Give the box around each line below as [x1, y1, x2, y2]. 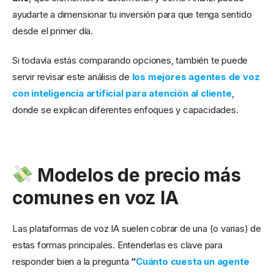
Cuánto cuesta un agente [136, 255, 250, 267]
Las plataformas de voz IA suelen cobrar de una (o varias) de [12, 222, 261, 234]
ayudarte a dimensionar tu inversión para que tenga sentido [12, 8, 252, 20]
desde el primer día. [12, 24, 94, 37]
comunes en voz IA [12, 186, 179, 209]
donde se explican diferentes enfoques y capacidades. [12, 103, 239, 116]
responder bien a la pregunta [12, 255, 131, 267]
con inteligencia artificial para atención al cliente [12, 87, 232, 99]
